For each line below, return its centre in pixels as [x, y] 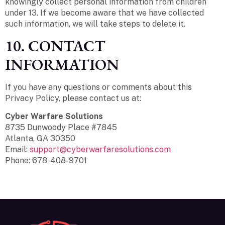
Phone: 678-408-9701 [46, 161]
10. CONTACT [55, 45]
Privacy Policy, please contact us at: [73, 98]
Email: [17, 150]
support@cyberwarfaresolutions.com [100, 150]
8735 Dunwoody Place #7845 [61, 128]
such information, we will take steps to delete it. [95, 24]
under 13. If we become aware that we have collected [104, 13]
